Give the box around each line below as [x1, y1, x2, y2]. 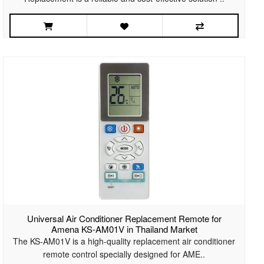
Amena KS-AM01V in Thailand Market [51, 223, 197, 236]
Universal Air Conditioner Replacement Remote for [27, 212, 222, 225]
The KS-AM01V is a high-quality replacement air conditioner [13, 235, 236, 247]
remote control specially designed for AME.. [43, 248, 206, 260]
